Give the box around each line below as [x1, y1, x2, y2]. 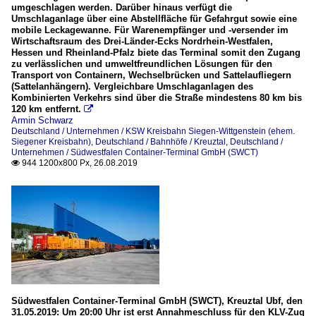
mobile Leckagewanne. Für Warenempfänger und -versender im [11, 25, 288, 36]
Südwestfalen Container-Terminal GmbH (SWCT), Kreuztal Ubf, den [11, 296, 303, 307]
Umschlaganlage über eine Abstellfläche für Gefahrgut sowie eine [11, 13, 297, 25]
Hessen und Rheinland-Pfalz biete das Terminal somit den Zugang [11, 47, 300, 59]
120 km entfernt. [11, 104, 81, 115]
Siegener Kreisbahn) [11, 137, 91, 147]
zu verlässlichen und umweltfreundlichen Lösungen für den [11, 59, 272, 70]
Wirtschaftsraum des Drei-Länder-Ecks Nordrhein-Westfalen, [11, 36, 273, 47]
